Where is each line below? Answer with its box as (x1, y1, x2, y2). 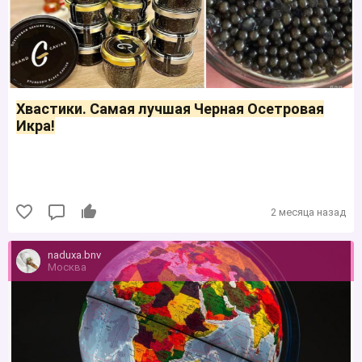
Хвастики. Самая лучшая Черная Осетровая (16, 100, 324, 118)
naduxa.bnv (48, 248, 101, 261)
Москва (48, 260, 86, 273)
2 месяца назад (271, 205, 346, 218)
